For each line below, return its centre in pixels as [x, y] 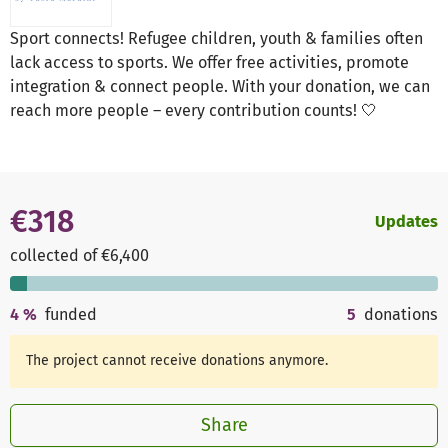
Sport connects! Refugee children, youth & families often [216, 39]
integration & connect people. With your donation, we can [220, 87]
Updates [406, 221]
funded [71, 315]
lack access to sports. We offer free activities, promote [209, 63]
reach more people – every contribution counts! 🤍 [193, 111]
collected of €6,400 [79, 255]
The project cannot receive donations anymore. [177, 361]
